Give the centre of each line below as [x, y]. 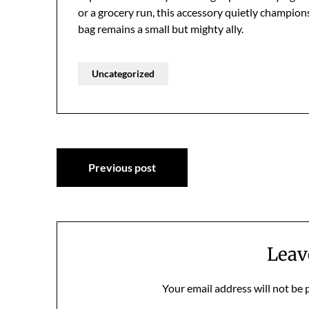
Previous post [122, 167]
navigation [112, 190]
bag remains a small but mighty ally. [161, 29]
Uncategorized [123, 73]
